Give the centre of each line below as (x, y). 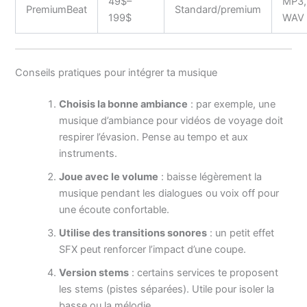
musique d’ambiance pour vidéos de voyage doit (171, 120)
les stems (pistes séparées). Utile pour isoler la (167, 289)
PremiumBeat (57, 10)
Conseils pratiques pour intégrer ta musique (116, 72)
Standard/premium (218, 10)
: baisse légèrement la (210, 176)
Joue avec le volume (109, 176)
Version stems (94, 272)
